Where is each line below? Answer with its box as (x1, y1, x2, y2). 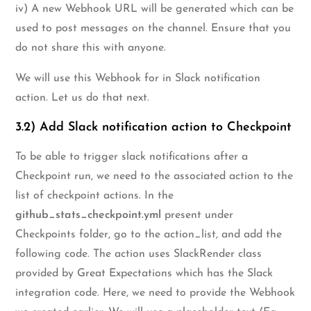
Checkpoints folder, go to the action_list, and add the (15, 228, 283, 240)
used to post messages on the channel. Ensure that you (15, 22, 292, 34)
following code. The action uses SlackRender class (15, 248, 262, 260)
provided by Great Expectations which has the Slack (15, 267, 274, 279)
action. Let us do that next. (15, 92, 150, 103)
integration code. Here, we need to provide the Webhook (15, 287, 296, 299)
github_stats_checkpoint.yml (15, 209, 162, 221)
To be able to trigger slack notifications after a (15, 151, 249, 162)
